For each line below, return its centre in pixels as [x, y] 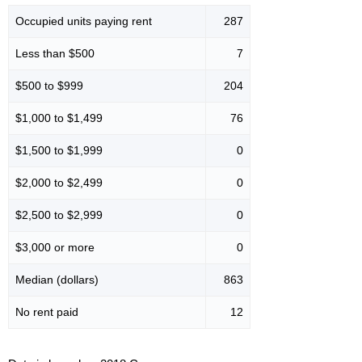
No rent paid [47, 312]
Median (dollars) [57, 280]
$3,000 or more [55, 248]
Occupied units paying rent [84, 21]
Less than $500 [55, 54]
